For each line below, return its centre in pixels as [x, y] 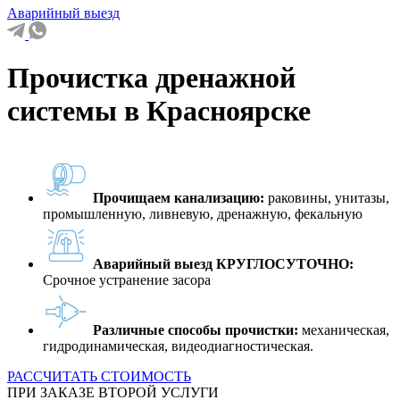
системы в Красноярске [159, 111]
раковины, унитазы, [327, 197]
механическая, [344, 329]
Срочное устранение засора [127, 279]
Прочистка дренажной [151, 78]
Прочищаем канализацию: [179, 197]
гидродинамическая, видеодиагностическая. [178, 346]
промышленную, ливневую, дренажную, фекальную [203, 213]
